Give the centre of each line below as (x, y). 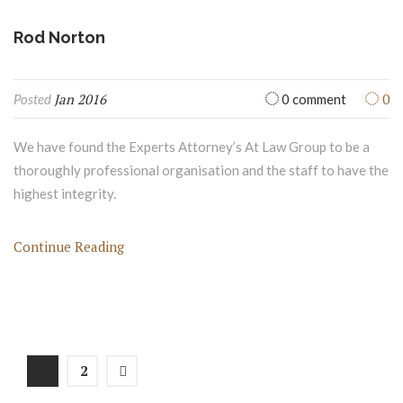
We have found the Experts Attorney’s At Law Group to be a (192, 146)
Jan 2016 (80, 99)
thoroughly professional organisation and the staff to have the (201, 170)
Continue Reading (69, 246)
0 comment (313, 99)
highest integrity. (65, 193)
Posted (34, 99)
